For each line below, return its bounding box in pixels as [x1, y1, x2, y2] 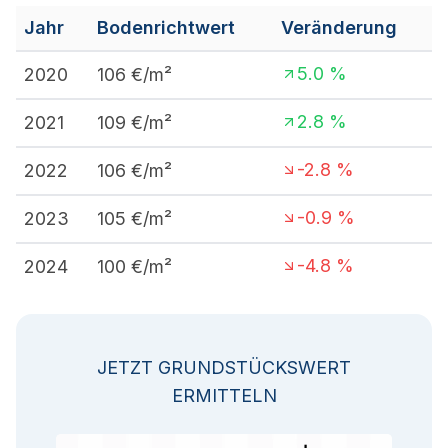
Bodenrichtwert [97, 17, 235, 38]
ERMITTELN [171, 385, 277, 406]
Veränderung [281, 17, 397, 38]
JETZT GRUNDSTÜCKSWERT [97, 357, 351, 378]
